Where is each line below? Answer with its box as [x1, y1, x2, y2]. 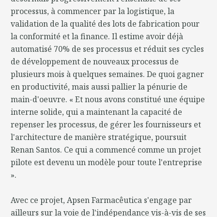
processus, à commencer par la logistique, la [11, 5, 175, 16]
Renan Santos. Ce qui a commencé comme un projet [11, 144, 201, 155]
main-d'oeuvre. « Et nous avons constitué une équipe [11, 93, 205, 105]
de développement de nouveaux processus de [11, 56, 179, 67]
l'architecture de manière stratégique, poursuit [11, 131, 187, 142]
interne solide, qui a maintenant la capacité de [11, 106, 183, 117]
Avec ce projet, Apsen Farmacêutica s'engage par [11, 194, 192, 205]
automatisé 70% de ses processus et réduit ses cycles [11, 43, 204, 54]
